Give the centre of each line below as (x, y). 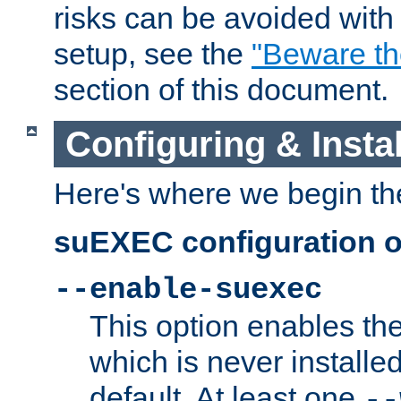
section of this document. (221, 90)
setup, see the (153, 54)
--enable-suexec (188, 290)
